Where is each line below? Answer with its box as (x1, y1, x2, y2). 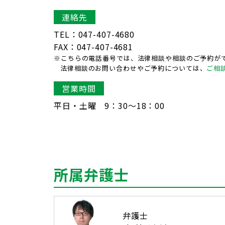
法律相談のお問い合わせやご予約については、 (60, 63, 207, 73)
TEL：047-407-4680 (54, 28, 135, 40)
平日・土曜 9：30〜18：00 (54, 99, 165, 111)
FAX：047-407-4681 (54, 41, 134, 53)
